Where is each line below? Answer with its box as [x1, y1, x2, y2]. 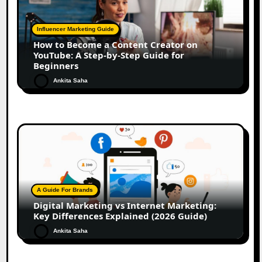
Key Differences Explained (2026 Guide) [33, 209, 208, 222]
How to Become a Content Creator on [33, 38, 198, 50]
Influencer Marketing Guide [37, 25, 115, 32]
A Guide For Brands [37, 186, 94, 193]
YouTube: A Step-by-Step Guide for [33, 49, 185, 61]
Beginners [33, 59, 79, 71]
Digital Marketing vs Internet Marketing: [33, 199, 217, 211]
